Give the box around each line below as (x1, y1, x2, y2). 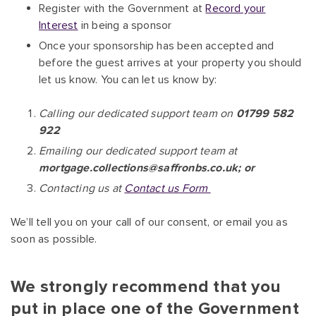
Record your (205, 1, 266, 16)
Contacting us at (39, 181, 125, 196)
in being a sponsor (78, 18, 172, 33)
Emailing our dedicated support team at (39, 144, 238, 159)
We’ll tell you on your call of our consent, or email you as (11, 215, 288, 230)
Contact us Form (124, 181, 211, 196)
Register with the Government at (39, 1, 206, 16)
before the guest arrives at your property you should (39, 56, 302, 71)
